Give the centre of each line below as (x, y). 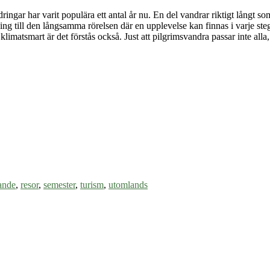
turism (92, 185)
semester (59, 185)
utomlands (128, 185)
